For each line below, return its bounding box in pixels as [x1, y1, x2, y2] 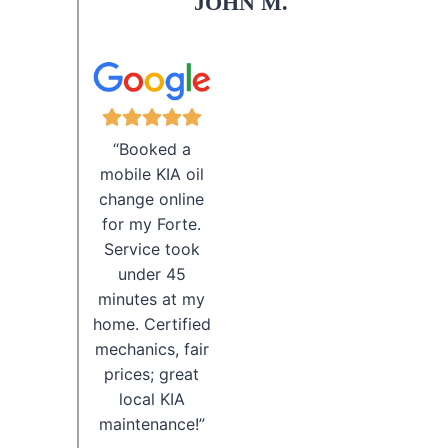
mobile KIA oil [99, 164, 204, 185]
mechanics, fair [94, 339, 209, 360]
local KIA [118, 389, 185, 410]
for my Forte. [102, 214, 201, 235]
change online [99, 189, 204, 210]
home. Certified [92, 314, 211, 335]
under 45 [117, 264, 186, 285]
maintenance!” [98, 414, 205, 435]
